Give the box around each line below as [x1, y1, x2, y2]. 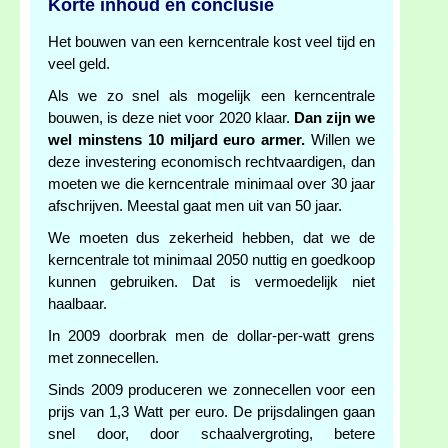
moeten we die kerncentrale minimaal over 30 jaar [48, 176, 375, 193]
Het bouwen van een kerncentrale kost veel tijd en [48, 34, 375, 51]
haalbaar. [48, 296, 107, 313]
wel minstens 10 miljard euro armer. [48, 132, 306, 149]
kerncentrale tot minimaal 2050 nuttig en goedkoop [48, 252, 375, 269]
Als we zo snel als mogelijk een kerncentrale [48, 88, 375, 105]
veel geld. [48, 56, 110, 73]
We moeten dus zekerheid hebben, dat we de [48, 230, 375, 247]
